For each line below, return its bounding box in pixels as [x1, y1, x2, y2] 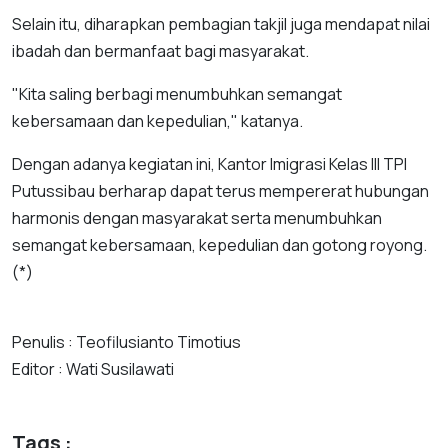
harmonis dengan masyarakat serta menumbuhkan [12, 207, 382, 229]
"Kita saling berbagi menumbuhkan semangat [12, 83, 342, 105]
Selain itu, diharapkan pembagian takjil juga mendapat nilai [12, 13, 430, 35]
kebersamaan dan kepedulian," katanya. [12, 110, 306, 132]
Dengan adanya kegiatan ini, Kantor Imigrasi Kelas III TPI [12, 153, 407, 175]
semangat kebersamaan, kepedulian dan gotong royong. [12, 234, 427, 256]
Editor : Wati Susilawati [12, 358, 174, 380]
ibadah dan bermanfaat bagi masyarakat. [12, 40, 312, 62]
